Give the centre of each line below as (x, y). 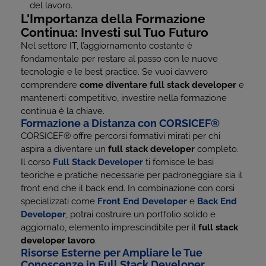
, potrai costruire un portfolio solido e (141, 214)
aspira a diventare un (64, 149)
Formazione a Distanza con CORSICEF (116, 123)
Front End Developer (142, 201)
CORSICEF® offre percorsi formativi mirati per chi (121, 136)
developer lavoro (58, 240)
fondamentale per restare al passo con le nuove (119, 59)
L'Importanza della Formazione (113, 19)
